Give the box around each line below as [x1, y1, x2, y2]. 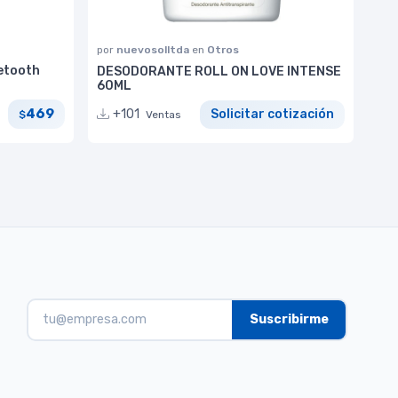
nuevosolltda [116, 43, 192, 56]
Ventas [146, 108, 181, 122]
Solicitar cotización [211, 107, 334, 123]
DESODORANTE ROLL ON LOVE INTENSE [97, 63, 341, 79]
